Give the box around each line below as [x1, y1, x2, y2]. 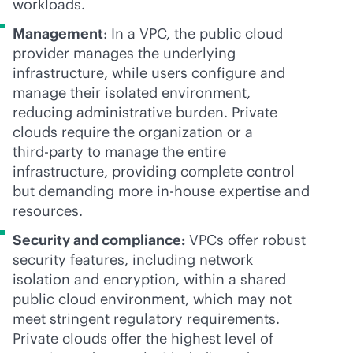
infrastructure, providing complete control [13, 162, 295, 180]
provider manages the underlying [13, 44, 236, 62]
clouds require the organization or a [13, 123, 253, 141]
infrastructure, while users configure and [13, 64, 285, 82]
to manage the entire [84, 143, 226, 161]
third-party [13, 143, 84, 161]
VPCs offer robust [185, 231, 306, 249]
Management [13, 24, 103, 43]
